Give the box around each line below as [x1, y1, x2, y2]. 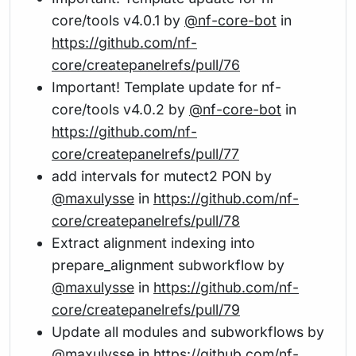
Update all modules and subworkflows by [52, 323, 324, 340]
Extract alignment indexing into [52, 234, 255, 251]
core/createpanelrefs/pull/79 [52, 300, 240, 318]
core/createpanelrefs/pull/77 [52, 145, 239, 162]
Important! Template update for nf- [52, 78, 281, 95]
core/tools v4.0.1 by [52, 11, 184, 29]
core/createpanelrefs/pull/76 [52, 56, 240, 73]
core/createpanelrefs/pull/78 [52, 211, 240, 229]
